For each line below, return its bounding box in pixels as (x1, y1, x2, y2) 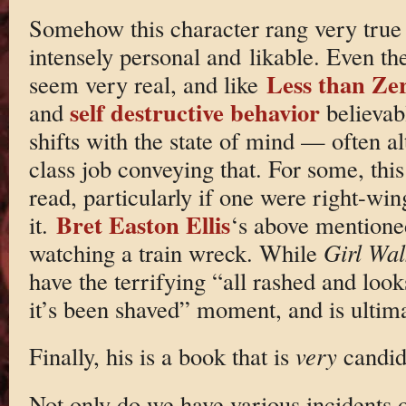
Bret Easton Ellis (55, 206, 230, 242)
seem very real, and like (28, 67, 266, 100)
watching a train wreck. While (28, 236, 324, 268)
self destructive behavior (69, 93, 320, 130)
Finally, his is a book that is (28, 340, 295, 372)
